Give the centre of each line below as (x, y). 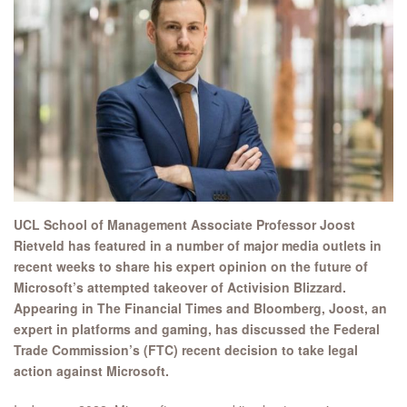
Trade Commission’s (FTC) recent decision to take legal (186, 350)
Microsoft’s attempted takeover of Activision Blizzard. (180, 288)
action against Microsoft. (91, 371)
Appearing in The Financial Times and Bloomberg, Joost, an (200, 308)
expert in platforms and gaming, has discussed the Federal (197, 329)
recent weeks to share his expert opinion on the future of (191, 267)
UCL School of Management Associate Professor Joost (184, 225)
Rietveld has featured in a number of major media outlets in (198, 246)
